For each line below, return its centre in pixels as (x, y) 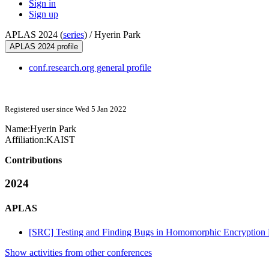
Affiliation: (26, 140)
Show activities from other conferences (78, 252)
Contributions (33, 160)
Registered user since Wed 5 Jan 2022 (66, 109)
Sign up (44, 14)
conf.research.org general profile (90, 68)
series (74, 35)
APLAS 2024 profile (44, 47)
